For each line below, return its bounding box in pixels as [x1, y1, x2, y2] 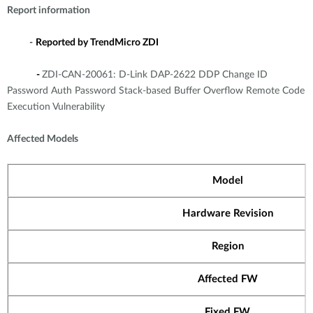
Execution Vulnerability [7, 102, 105, 112]
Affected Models [7, 134, 78, 144]
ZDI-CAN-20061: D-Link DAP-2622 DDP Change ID [42, 70, 268, 80]
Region [211, 241, 244, 252]
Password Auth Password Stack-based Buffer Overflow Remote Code [7, 86, 305, 96]
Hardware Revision [182, 208, 273, 219]
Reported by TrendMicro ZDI [36, 38, 159, 48]
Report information [7, 6, 90, 15]
